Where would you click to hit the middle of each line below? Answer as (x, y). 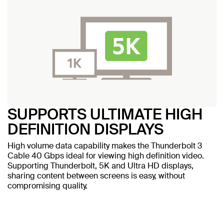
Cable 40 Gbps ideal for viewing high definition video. (106, 155)
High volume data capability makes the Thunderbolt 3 (105, 145)
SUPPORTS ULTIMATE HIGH (105, 114)
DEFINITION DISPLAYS (85, 129)
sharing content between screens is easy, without (96, 175)
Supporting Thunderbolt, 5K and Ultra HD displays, (100, 165)
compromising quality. (47, 185)
